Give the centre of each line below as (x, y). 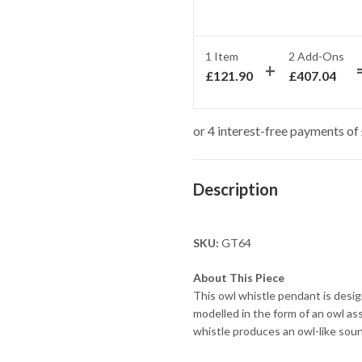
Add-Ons (319, 57)
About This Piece (238, 278)
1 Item (221, 57)
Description (235, 189)
